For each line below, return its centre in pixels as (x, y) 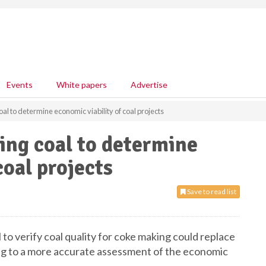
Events (20, 85)
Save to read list (211, 191)
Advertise (149, 85)
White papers (82, 85)
